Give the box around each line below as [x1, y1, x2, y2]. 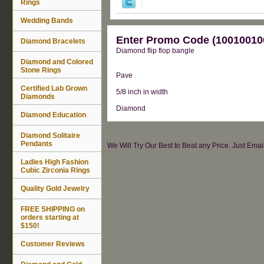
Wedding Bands [21, 16, 73, 25]
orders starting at [21, 213, 79, 222]
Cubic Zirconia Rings [21, 166, 90, 174]
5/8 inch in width [116, 87, 168, 96]
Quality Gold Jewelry [21, 184, 90, 193]
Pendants [21, 139, 52, 148]
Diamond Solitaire [21, 131, 80, 140]
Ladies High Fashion [21, 157, 88, 166]
